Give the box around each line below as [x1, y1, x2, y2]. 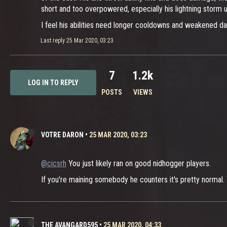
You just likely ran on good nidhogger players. [66, 159, 211, 168]
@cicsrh [41, 159, 66, 168]
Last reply [41, 37, 66, 44]
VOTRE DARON [41, 131, 84, 139]
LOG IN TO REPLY [28, 79, 79, 87]
